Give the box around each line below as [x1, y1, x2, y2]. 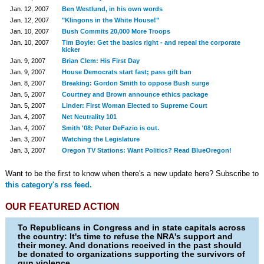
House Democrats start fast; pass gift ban [61, 68, 192, 75]
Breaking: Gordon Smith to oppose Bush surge [61, 80, 209, 87]
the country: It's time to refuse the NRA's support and [18, 232, 233, 241]
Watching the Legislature [61, 136, 140, 143]
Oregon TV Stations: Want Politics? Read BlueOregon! [61, 147, 232, 154]
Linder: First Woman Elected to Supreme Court [61, 102, 207, 109]
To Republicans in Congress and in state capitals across [18, 223, 246, 232]
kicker [61, 46, 80, 53]
